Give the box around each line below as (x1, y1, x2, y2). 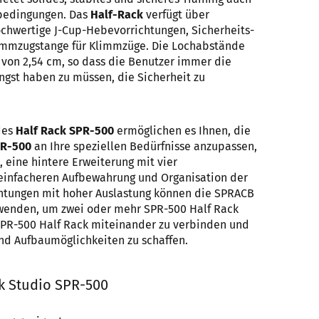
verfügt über (143, 8, 209, 21)
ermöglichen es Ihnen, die (114, 124, 251, 137)
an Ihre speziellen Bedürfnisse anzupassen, (31, 140, 257, 153)
